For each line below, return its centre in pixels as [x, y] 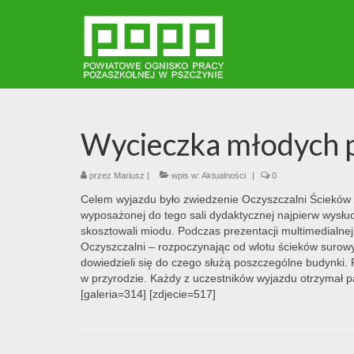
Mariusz [129, 175]
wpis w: [185, 175]
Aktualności [224, 175]
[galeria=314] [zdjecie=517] [148, 294]
